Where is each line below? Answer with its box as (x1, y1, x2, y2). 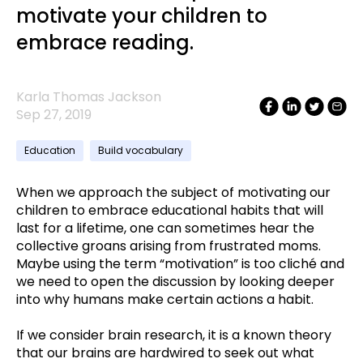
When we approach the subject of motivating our (16, 183, 331, 202)
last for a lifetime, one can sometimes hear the (16, 219, 314, 237)
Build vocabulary (98, 143, 183, 157)
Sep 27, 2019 (16, 105, 92, 124)
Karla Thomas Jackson (16, 88, 161, 106)
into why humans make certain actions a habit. (16, 290, 314, 309)
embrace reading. (16, 29, 194, 56)
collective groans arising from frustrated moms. (16, 237, 321, 255)
